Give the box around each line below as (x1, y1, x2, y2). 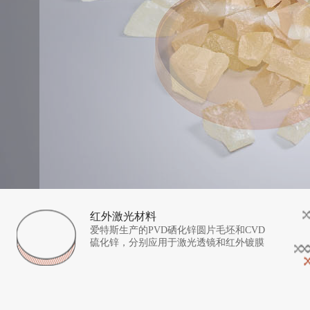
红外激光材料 (90, 210, 156, 222)
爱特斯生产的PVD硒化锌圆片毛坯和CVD (90, 225, 265, 235)
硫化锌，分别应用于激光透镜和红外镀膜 (90, 237, 264, 248)
